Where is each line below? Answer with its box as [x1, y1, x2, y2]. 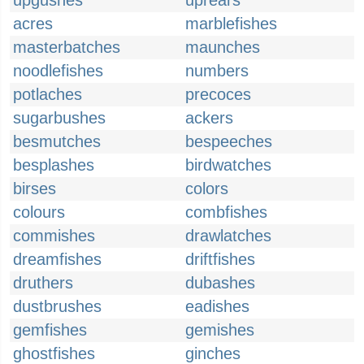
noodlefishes [13, 62, 103, 80]
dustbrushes [13, 297, 102, 315]
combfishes [185, 203, 267, 221]
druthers [13, 274, 73, 292]
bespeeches [185, 132, 272, 150]
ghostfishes [13, 344, 95, 362]
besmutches [13, 132, 101, 150]
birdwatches [185, 156, 271, 174]
